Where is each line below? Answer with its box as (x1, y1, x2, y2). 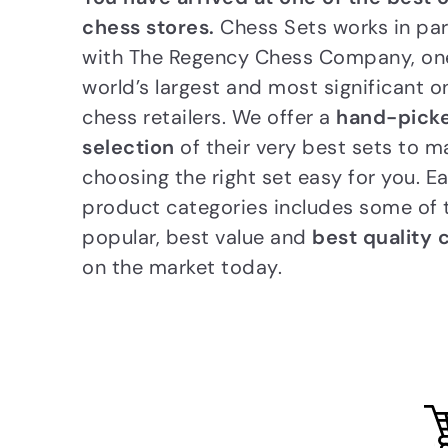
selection (82, 133, 175, 160)
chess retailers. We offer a (82, 103, 337, 130)
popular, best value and (82, 223, 313, 250)
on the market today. (82, 253, 283, 280)
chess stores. (82, 13, 221, 40)
